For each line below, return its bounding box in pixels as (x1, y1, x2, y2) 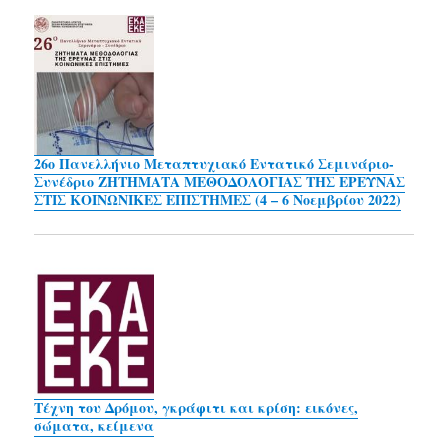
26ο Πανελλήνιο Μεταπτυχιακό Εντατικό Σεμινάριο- (34, 153, 395, 174)
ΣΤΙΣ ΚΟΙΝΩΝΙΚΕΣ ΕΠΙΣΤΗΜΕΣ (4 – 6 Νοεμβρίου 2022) (34, 189, 402, 210)
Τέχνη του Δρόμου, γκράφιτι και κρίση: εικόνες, (34, 396, 359, 418)
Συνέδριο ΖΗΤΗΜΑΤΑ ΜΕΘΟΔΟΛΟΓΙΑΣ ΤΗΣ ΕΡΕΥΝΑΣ (34, 171, 406, 192)
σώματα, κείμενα (34, 414, 155, 436)
